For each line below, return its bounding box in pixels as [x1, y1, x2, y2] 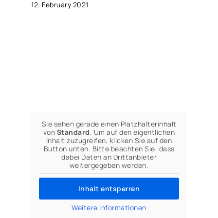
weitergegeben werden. [69, 160, 149, 170]
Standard [56, 127, 90, 137]
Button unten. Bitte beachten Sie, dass [43, 144, 175, 153]
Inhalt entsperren [78, 183, 140, 193]
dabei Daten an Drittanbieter [61, 152, 157, 162]
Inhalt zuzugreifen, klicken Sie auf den [46, 135, 172, 145]
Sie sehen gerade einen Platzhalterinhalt [41, 119, 177, 128]
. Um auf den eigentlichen [90, 127, 175, 137]
